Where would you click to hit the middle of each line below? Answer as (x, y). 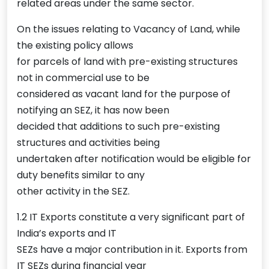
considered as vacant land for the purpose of (124, 94)
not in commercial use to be (83, 78)
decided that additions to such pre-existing (118, 127)
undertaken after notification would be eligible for (134, 159)
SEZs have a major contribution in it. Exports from (132, 250)
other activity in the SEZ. (73, 192)
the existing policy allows (75, 46)
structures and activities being (88, 143)
